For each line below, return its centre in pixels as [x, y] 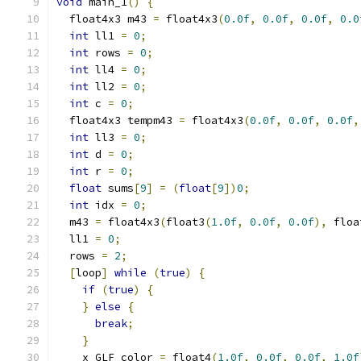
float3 [185, 222]
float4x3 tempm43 [118, 120]
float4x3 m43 [105, 19]
